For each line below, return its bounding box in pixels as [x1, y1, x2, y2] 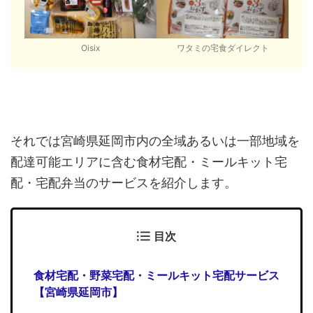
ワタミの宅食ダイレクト [176, 42, 269, 53]
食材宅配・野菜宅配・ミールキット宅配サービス [34, 268, 279, 282]
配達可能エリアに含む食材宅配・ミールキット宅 [10, 154, 287, 169]
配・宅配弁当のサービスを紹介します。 [10, 175, 237, 190]
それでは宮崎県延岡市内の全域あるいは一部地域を [10, 133, 300, 148]
